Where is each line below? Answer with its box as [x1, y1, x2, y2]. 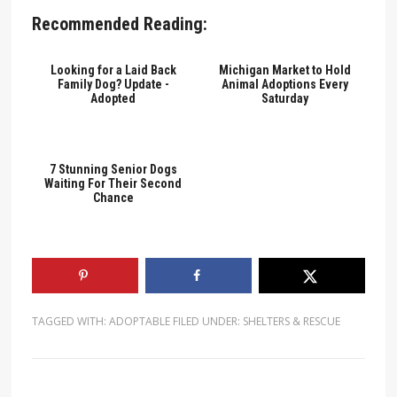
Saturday [261, 90, 308, 105]
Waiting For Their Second [44, 175, 183, 191]
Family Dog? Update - [57, 76, 169, 91]
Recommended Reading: [31, 12, 207, 35]
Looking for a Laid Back [50, 62, 176, 77]
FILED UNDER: [172, 313, 243, 329]
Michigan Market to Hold [218, 62, 351, 77]
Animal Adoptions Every [221, 76, 348, 91]
